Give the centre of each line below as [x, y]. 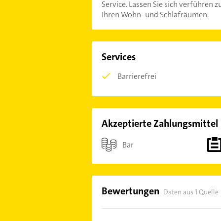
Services [118, 57]
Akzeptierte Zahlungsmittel [160, 123]
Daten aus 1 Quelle [191, 192]
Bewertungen [130, 191]
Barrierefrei [137, 76]
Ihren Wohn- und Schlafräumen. [155, 15]
